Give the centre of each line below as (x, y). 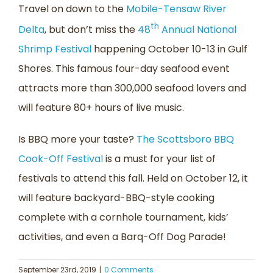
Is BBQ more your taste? (77, 139)
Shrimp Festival (55, 49)
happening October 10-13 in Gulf (169, 49)
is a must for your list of (159, 158)
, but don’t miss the (91, 29)
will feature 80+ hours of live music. (101, 107)
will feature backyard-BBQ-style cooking (116, 197)
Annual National (198, 29)
